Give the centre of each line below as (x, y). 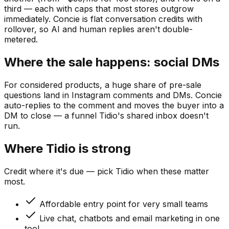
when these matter (171, 171)
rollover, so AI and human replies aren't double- (98, 29)
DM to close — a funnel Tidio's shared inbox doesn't (106, 115)
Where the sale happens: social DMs (112, 62)
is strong (103, 148)
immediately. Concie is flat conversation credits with (103, 19)
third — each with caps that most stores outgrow (99, 9)
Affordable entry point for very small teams (124, 204)
